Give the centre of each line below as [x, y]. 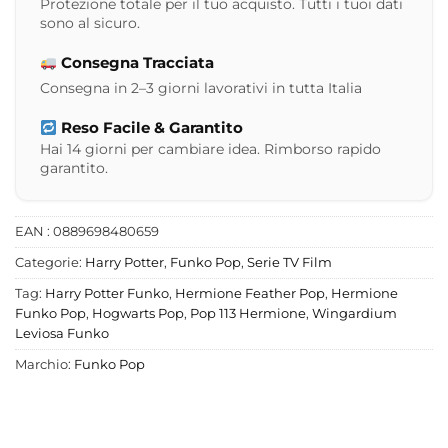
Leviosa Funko [62, 334]
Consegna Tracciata [136, 63]
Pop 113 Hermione [248, 314]
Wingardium [354, 314]
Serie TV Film [289, 263]
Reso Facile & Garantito [150, 128]
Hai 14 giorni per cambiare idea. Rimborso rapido [210, 149]
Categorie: [50, 263]
